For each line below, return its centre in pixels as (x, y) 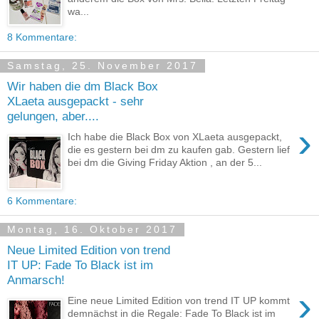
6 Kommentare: (42, 200)
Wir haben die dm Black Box (83, 87)
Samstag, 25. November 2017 (103, 66)
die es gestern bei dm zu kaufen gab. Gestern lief (179, 149)
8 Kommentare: (42, 37)
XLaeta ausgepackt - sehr (75, 101)
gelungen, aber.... (53, 116)
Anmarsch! (36, 280)
